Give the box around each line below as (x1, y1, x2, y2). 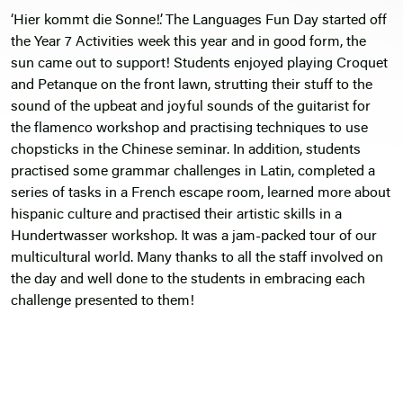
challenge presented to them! (11, 294, 194, 309)
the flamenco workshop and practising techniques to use (11, 121, 368, 137)
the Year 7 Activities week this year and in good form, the (11, 35, 366, 50)
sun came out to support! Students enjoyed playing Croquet (11, 57, 388, 72)
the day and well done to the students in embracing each (11, 273, 365, 288)
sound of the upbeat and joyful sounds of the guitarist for (11, 100, 371, 115)
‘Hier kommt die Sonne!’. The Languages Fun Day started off (11, 13, 387, 29)
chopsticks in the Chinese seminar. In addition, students (11, 143, 361, 158)
